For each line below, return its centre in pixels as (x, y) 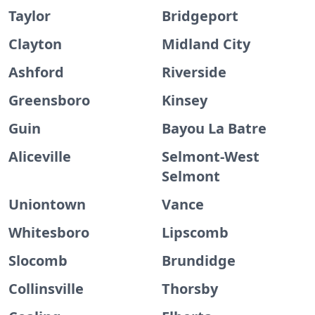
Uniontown (47, 204)
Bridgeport (200, 16)
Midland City (206, 44)
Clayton (35, 44)
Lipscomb (195, 232)
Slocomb (38, 261)
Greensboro (49, 100)
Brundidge (199, 261)
